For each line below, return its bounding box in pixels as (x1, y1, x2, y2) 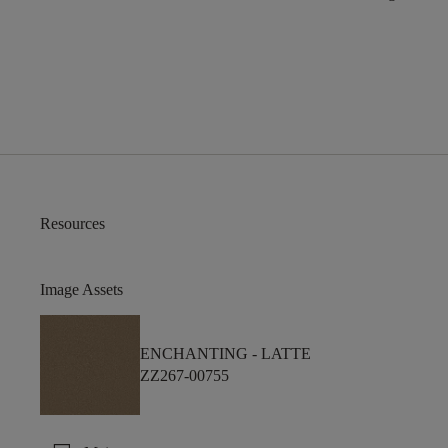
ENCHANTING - (140, 345, 261, 363)
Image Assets (40, 281, 123, 299)
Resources (40, 215, 105, 233)
